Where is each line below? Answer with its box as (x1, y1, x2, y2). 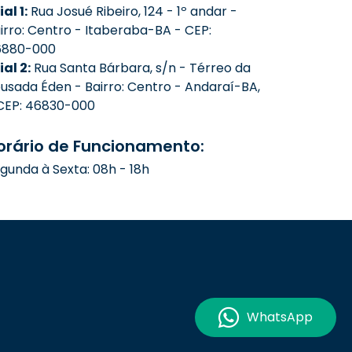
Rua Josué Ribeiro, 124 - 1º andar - (27, 2, 237, 21)
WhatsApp (247, 308, 313, 326)
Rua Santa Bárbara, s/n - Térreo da (31, 59, 251, 78)
